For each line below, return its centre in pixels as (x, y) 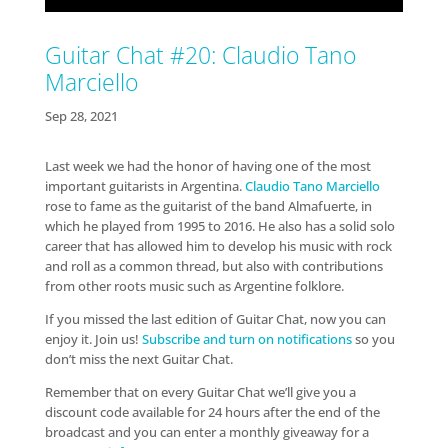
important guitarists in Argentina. (144, 186)
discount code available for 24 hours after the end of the (212, 412)
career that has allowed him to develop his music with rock (218, 246)
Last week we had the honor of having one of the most (207, 166)
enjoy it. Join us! (93, 339)
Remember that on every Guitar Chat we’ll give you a (200, 392)
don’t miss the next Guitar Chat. (138, 359)
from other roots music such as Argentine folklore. (194, 286)
